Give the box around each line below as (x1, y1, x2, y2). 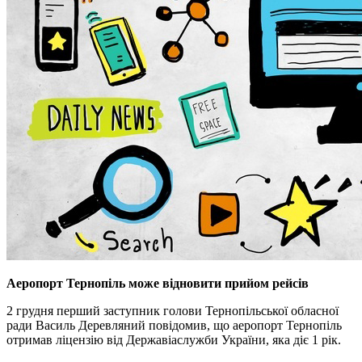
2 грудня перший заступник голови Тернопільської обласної (6, 303, 339, 318)
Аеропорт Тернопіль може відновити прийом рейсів (6, 276, 309, 290)
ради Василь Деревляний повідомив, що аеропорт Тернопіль (6, 318, 342, 332)
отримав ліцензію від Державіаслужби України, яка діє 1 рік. (6, 332, 341, 347)
